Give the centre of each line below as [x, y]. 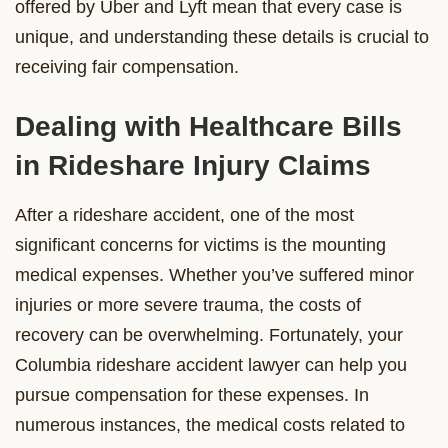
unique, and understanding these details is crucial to [222, 36]
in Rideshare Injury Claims [193, 165]
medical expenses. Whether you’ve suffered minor [214, 274]
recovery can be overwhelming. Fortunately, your [209, 334]
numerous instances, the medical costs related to [210, 424]
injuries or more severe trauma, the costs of [188, 304]
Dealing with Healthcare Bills [208, 126]
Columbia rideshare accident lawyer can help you [211, 364]
